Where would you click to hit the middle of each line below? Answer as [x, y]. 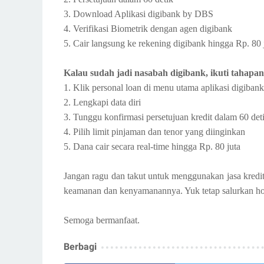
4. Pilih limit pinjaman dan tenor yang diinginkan [154, 131]
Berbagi [80, 246]
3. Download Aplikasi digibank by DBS [138, 14]
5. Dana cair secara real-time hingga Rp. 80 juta [152, 146]
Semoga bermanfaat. [102, 220]
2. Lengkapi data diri [102, 102]
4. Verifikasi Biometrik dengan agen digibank [148, 28]
